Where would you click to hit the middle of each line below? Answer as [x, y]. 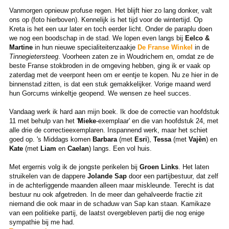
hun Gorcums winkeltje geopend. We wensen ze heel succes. [100, 93]
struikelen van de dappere [48, 176]
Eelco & [197, 38]
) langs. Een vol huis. [120, 148]
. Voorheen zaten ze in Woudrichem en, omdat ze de [136, 56]
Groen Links [159, 167]
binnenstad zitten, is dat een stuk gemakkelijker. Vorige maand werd [110, 84]
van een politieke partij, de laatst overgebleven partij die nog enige [107, 213]
